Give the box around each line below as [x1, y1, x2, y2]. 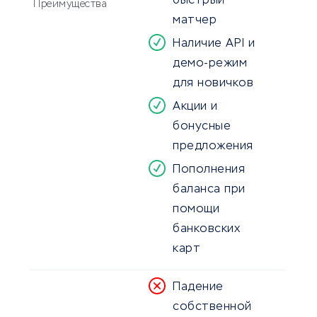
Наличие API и [173, 38, 255, 50]
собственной [173, 301, 252, 313]
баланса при [173, 184, 246, 196]
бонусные [173, 121, 231, 133]
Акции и [173, 101, 218, 113]
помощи [173, 204, 219, 216]
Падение [173, 282, 224, 294]
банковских [173, 224, 240, 236]
